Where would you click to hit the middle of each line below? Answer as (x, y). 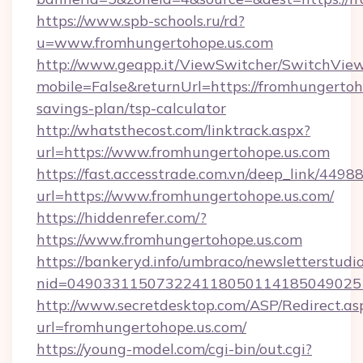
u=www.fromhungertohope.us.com (155, 43)
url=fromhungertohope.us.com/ (141, 327)
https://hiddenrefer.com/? (122, 218)
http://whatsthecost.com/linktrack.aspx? (173, 130)
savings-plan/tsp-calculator (131, 108)
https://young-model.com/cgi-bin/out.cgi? (174, 349)
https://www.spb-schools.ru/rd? (141, 21)
